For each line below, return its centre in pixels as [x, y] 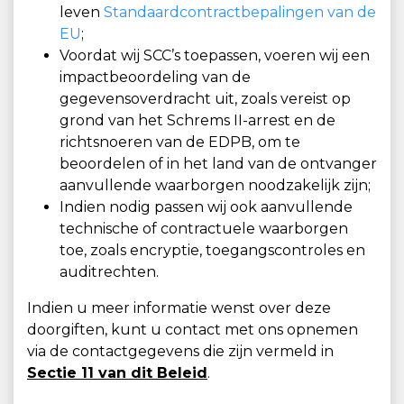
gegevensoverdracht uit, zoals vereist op [205, 99]
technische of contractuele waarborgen [204, 229]
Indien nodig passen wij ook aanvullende [206, 207]
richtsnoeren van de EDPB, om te [180, 142]
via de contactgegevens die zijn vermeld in [180, 351]
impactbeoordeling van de [155, 77]
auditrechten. [109, 272]
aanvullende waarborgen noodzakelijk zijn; [215, 185]
